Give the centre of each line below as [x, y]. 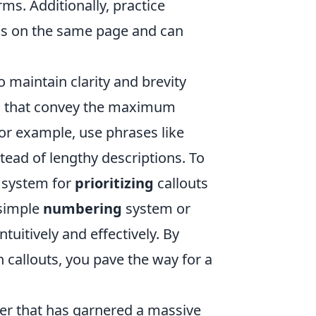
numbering [83, 208]
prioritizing [114, 183]
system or [156, 208]
